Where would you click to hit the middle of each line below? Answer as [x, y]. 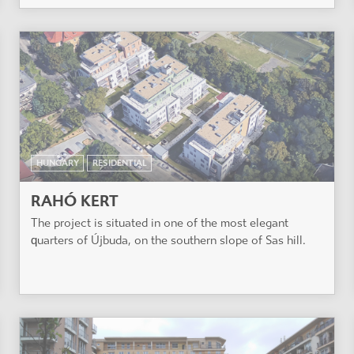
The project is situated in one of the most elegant [160, 223]
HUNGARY [57, 164]
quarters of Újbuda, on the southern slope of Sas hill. [168, 241]
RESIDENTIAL [119, 164]
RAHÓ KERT [75, 201]
